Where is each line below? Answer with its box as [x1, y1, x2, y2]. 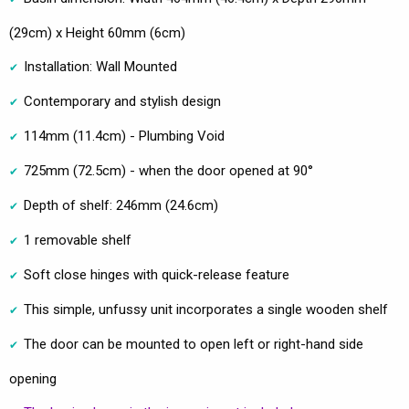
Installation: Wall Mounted [24, 58, 177, 75]
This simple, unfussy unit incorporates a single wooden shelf [24, 300, 388, 318]
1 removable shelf [24, 231, 131, 248]
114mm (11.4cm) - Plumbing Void [24, 127, 225, 144]
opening [9, 370, 57, 387]
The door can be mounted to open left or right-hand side [24, 335, 363, 352]
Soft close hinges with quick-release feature [24, 266, 289, 283]
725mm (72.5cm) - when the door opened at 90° [24, 162, 313, 179]
